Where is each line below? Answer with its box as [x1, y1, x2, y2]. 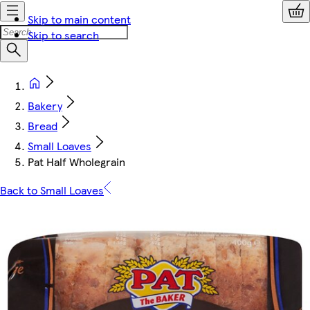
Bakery [28, 98, 62, 113]
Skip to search [28, 27, 99, 43]
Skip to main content [28, 11, 131, 27]
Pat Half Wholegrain [28, 154, 125, 170]
